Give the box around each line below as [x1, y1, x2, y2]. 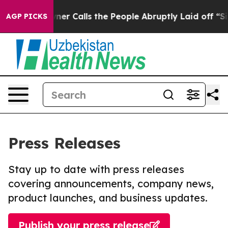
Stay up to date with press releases [8, 163, 184, 176]
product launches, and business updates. [8, 191, 208, 204]
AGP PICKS [6, 12, 47, 21]
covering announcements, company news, [8, 177, 214, 190]
